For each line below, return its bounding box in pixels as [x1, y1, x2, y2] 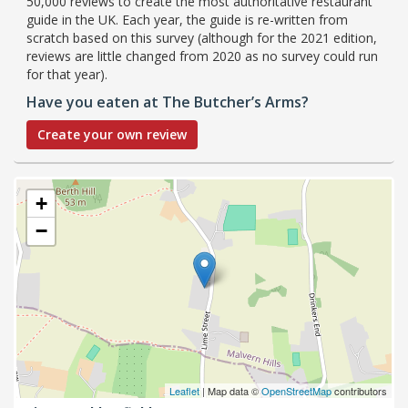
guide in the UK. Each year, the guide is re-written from [26, 10, 348, 28]
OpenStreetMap [261, 382, 331, 398]
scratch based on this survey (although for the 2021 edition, [26, 28, 377, 46]
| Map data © [199, 382, 261, 398]
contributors [331, 382, 387, 398]
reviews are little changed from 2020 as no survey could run [26, 46, 378, 65]
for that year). [26, 65, 107, 83]
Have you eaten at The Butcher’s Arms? [26, 91, 309, 112]
